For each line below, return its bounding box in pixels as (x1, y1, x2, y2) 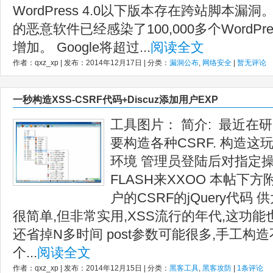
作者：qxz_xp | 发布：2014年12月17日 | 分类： (13, 58, 169, 67)
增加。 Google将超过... (13, 40, 151, 55)
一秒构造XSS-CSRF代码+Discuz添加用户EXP (13, 94, 218, 105)
